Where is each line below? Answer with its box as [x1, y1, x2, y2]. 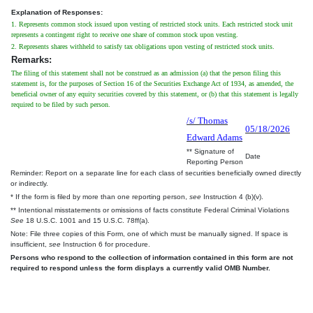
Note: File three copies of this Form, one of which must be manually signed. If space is [10, 229, 288, 238]
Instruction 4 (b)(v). [201, 192, 263, 201]
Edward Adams [187, 131, 242, 143]
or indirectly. [10, 179, 48, 187]
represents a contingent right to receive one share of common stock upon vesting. [11, 30, 238, 38]
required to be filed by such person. [11, 100, 110, 108]
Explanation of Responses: [11, 8, 103, 16]
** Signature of [187, 147, 234, 155]
